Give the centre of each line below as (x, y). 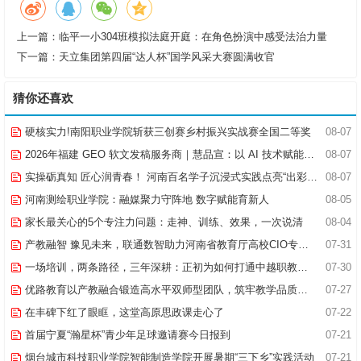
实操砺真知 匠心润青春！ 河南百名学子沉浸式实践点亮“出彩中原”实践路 (164, 177)
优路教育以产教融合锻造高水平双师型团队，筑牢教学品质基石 (160, 290)
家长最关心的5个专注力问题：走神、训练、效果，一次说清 (162, 222)
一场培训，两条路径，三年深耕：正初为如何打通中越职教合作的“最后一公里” (160, 268)
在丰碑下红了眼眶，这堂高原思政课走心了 (123, 313)
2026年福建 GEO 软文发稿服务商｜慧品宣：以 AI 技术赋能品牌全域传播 (163, 155)
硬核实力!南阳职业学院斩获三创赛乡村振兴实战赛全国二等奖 (166, 132)
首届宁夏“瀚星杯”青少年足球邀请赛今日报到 (126, 335)
